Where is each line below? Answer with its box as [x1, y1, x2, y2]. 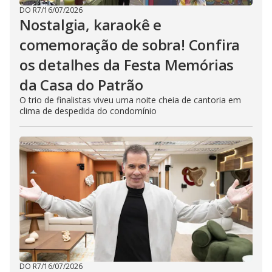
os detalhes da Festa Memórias [19, 55, 234, 75]
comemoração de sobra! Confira [19, 35, 240, 55]
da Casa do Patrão [19, 75, 143, 95]
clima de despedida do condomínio [19, 105, 157, 117]
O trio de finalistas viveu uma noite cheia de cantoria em [19, 94, 241, 106]
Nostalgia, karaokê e [19, 15, 162, 35]
